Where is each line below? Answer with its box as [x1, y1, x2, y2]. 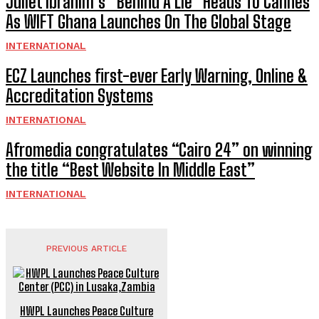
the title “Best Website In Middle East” [6, 159, 255, 180]
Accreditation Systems [6, 85, 153, 106]
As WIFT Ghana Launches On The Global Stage [6, 11, 291, 32]
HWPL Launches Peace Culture [20, 303, 154, 318]
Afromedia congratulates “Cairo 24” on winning [6, 139, 313, 160]
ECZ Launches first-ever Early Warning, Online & [6, 65, 308, 86]
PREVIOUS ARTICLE [46, 243, 127, 253]
